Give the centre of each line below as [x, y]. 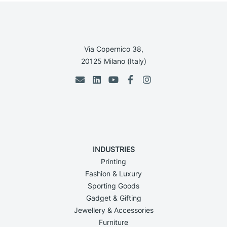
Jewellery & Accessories [113, 210]
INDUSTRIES [113, 149]
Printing [113, 161]
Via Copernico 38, [113, 49]
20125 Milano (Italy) [113, 61]
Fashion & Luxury [113, 173]
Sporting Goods [113, 185]
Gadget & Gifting [113, 198]
